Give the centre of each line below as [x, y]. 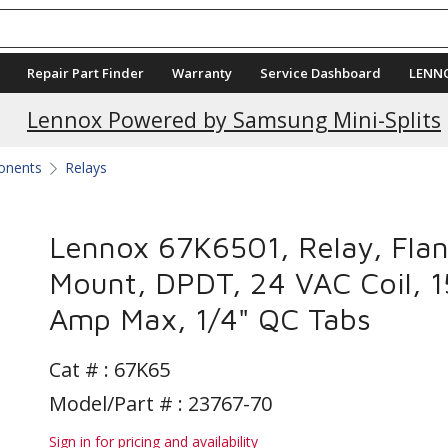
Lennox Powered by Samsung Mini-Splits [233, 119]
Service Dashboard [320, 73]
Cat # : [81, 369]
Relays [86, 167]
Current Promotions [234, 100]
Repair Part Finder [85, 73]
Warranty [202, 73]
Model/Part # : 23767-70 [160, 403]
